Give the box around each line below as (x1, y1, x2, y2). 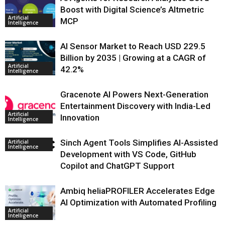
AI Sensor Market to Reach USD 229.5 (60, 41, 205, 51)
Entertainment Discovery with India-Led (60, 101, 210, 111)
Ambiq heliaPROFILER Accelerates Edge (60, 186, 215, 196)
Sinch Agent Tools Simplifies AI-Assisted (60, 138, 218, 148)
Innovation (60, 113, 99, 123)
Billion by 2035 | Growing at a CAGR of (60, 53, 206, 63)
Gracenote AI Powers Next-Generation (60, 89, 208, 99)
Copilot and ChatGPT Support (60, 161, 174, 171)
